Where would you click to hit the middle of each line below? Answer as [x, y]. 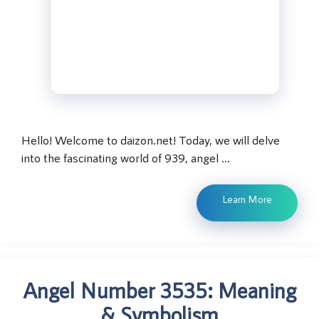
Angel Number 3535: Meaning [159, 290]
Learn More [247, 199]
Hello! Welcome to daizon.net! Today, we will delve [151, 139]
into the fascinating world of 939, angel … [126, 157]
